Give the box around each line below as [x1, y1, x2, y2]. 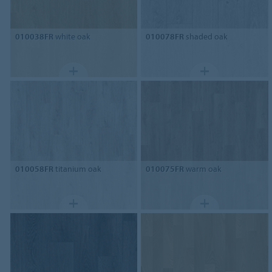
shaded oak [184, 31, 228, 42]
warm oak [184, 163, 222, 175]
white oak [53, 31, 90, 42]
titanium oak [53, 163, 101, 175]
